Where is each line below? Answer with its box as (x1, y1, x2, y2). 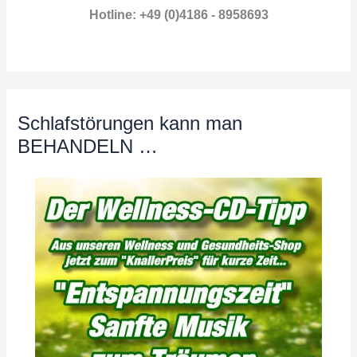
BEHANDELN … (18, 136, 159, 158)
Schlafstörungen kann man (18, 113, 243, 135)
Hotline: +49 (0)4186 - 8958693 (88, 8, 269, 22)
